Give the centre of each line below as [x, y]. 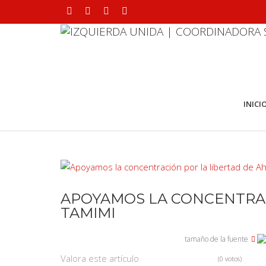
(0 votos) [230, 259]
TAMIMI [88, 213]
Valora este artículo [100, 259]
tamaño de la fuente [216, 239]
